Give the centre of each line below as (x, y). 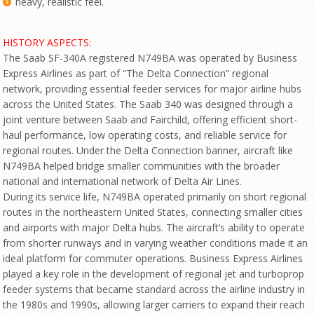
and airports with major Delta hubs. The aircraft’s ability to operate (154, 227)
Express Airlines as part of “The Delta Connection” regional (136, 73)
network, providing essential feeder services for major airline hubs (152, 89)
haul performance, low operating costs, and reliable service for (145, 135)
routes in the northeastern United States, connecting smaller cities (153, 212)
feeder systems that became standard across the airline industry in (154, 289)
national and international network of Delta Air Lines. (123, 181)
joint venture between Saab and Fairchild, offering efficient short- (150, 120)
